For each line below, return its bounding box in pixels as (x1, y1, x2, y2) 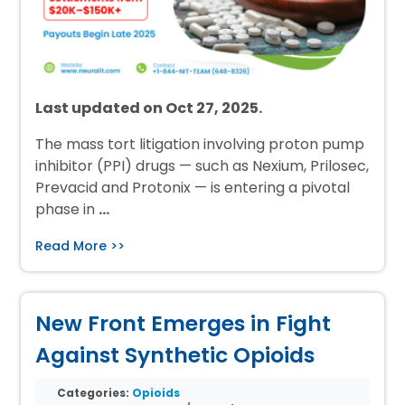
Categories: (57, 384, 133, 400)
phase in (35, 198, 99, 220)
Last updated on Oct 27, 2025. (35, 97, 263, 118)
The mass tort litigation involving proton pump (35, 133, 365, 155)
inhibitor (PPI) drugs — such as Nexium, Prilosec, (35, 155, 370, 176)
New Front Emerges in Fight (35, 307, 332, 338)
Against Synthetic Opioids (35, 339, 316, 370)
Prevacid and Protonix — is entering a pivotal (35, 176, 351, 198)
